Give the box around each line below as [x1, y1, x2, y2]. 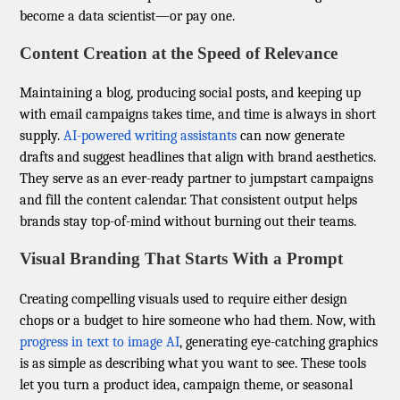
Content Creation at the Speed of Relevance [20, 44, 338, 63]
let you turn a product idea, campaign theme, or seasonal [20, 376, 354, 393]
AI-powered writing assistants [63, 128, 237, 145]
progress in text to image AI [20, 333, 180, 350]
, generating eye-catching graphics [179, 333, 379, 350]
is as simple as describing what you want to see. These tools [20, 354, 367, 371]
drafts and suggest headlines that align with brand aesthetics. [20, 149, 377, 166]
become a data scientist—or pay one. [20, 7, 236, 24]
